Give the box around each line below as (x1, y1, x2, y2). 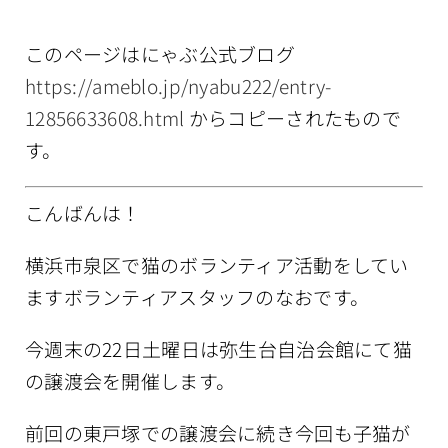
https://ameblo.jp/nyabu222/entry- (25, 71, 332, 99)
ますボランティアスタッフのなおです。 (25, 283, 370, 311)
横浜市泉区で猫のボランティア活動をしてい (25, 251, 409, 279)
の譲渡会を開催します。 (25, 367, 236, 395)
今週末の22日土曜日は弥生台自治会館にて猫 (25, 335, 412, 363)
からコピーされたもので (184, 103, 401, 131)
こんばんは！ (25, 199, 141, 227)
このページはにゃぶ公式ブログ (25, 39, 295, 67)
